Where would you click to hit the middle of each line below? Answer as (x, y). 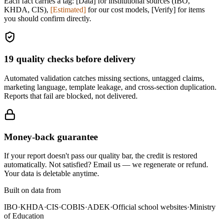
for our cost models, (119, 9)
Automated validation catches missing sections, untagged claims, (104, 78)
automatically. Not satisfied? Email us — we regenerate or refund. (106, 165)
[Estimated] (68, 9)
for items (190, 9)
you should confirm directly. (48, 18)
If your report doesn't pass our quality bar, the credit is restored (101, 156)
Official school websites (150, 207)
